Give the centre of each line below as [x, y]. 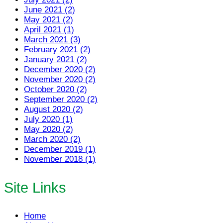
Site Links [35, 188]
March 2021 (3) [52, 40]
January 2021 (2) [56, 60]
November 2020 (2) [60, 80]
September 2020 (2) [61, 100]
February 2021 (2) [57, 50]
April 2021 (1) [49, 30]
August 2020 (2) [54, 110]
